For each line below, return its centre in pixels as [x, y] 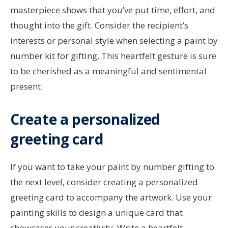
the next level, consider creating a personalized [104, 182]
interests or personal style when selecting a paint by [114, 41]
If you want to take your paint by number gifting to [112, 167]
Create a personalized [85, 119]
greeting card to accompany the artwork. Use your [111, 197]
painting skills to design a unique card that [96, 213]
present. [26, 87]
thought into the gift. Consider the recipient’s [99, 25]
